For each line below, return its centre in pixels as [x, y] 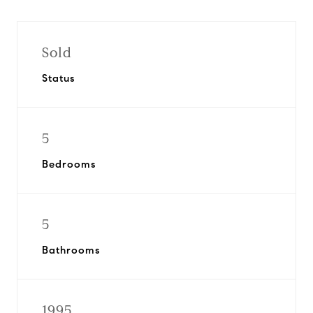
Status [58, 78]
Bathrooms [71, 250]
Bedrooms [69, 164]
